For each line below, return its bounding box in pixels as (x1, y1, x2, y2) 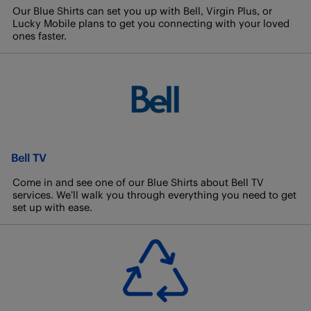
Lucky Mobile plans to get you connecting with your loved (12, 17, 289, 29)
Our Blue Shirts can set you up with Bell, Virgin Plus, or (12, 5, 272, 17)
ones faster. (12, 30, 67, 42)
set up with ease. (12, 201, 92, 213)
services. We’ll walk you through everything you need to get (12, 189, 296, 201)
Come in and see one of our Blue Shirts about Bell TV (12, 176, 264, 188)
